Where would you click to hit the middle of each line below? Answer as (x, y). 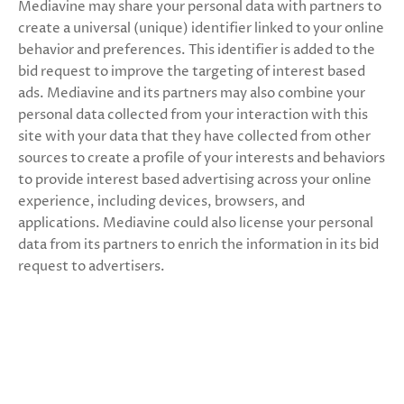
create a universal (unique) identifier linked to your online (201, 28)
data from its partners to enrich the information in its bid (198, 245)
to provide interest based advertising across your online (195, 180)
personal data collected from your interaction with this (193, 115)
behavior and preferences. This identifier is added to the (197, 50)
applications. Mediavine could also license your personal (196, 223)
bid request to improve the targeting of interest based (192, 72)
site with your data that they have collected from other (194, 137)
